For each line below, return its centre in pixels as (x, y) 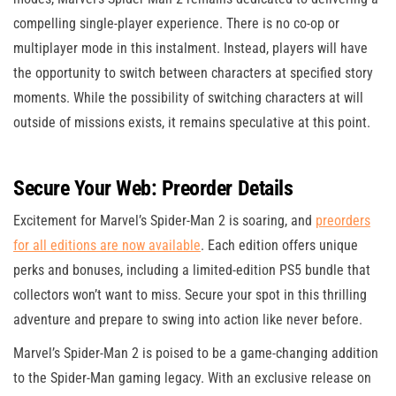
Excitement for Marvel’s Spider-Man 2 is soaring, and (164, 221)
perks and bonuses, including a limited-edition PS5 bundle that (192, 270)
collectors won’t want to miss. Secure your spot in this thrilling (190, 295)
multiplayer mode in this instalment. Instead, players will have (190, 49)
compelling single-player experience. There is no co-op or (176, 24)
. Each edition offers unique (279, 246)
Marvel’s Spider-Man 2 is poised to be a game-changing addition (196, 354)
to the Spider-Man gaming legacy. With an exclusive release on (192, 378)
